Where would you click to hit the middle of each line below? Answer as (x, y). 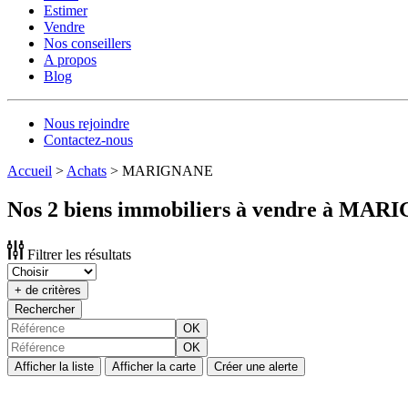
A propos (70, 60)
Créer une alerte (256, 366)
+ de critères (48, 290)
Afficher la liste (54, 366)
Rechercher (45, 309)
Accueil (30, 171)
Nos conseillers (87, 43)
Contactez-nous (88, 140)
